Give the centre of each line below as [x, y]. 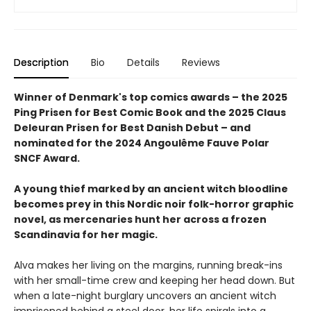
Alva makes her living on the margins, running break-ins [148, 265]
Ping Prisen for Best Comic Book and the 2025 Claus [150, 112]
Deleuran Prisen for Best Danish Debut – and [132, 128]
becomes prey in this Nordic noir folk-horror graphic [154, 204]
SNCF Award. [47, 158]
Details [143, 62]
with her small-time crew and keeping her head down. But [154, 280]
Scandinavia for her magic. [86, 235]
